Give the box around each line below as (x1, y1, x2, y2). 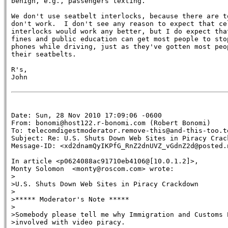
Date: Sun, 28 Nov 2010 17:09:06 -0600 (11, 111, 162, 119)
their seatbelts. (11, 50, 76, 58)
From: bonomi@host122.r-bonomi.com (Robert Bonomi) (11, 119, 211, 127)
